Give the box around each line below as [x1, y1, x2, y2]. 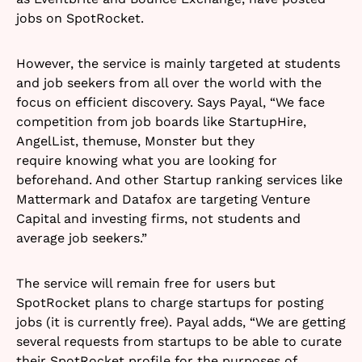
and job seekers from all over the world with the [16, 74, 322, 90]
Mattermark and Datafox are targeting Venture [16, 191, 310, 207]
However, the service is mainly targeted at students [16, 55, 340, 71]
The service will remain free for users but [16, 275, 276, 291]
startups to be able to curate [158, 333, 342, 349]
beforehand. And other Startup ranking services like [16, 171, 343, 187]
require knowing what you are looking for [16, 152, 277, 168]
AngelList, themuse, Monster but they [16, 133, 255, 149]
